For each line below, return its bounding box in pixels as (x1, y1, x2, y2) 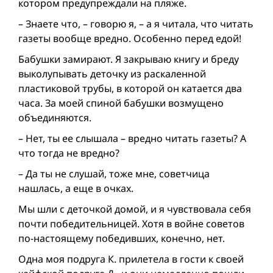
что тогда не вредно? (18, 146, 119, 160)
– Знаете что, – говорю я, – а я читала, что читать (18, 17, 253, 31)
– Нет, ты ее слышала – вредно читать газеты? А (18, 132, 246, 146)
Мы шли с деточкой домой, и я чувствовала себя (18, 202, 251, 216)
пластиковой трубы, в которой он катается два (18, 82, 242, 96)
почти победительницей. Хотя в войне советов (18, 217, 244, 231)
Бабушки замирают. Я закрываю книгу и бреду (18, 52, 239, 66)
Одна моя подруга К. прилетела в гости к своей (18, 252, 244, 266)
